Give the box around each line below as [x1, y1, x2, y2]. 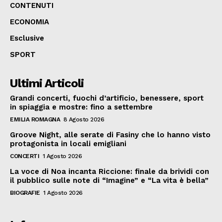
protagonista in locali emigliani [10, 139, 126, 148]
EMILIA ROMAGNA [10, 115, 60, 123]
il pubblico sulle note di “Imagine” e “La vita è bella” [10, 175, 209, 185]
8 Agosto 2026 [63, 115, 104, 123]
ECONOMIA [10, 17, 49, 26]
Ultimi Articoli [10, 76, 84, 90]
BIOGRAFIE [10, 189, 40, 196]
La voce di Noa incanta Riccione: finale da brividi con [10, 166, 209, 176]
